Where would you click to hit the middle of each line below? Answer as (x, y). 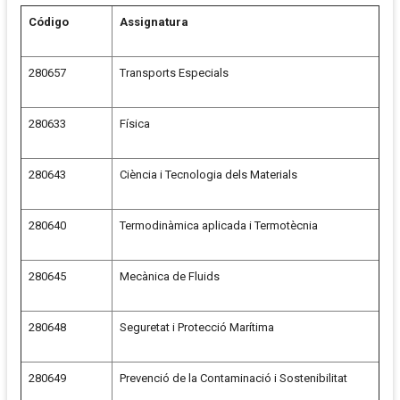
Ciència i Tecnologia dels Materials (208, 175)
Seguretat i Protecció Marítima (197, 328)
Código (49, 22)
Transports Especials (174, 73)
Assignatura (154, 22)
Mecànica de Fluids (170, 277)
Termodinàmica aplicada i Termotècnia (219, 226)
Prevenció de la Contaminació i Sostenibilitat (233, 379)
